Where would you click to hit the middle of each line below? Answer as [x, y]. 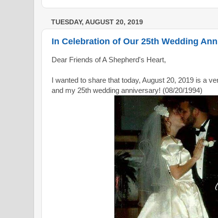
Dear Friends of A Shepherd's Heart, [109, 59]
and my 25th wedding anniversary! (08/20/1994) [127, 90]
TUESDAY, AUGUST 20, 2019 [97, 22]
